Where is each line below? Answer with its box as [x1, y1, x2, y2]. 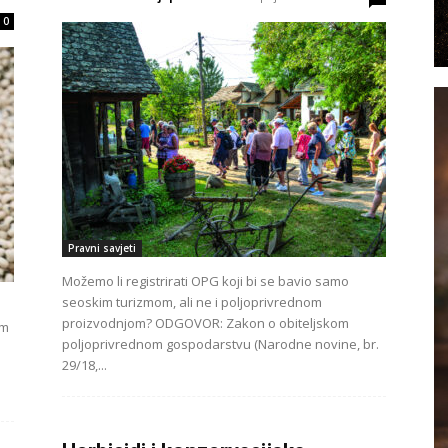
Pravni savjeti [68, 241, 136, 255]
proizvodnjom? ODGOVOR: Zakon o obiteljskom [62, 314, 349, 332]
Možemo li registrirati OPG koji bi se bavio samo [62, 272, 349, 290]
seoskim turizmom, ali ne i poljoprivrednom [62, 293, 322, 311]
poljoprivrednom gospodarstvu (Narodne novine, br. [62, 335, 379, 353]
